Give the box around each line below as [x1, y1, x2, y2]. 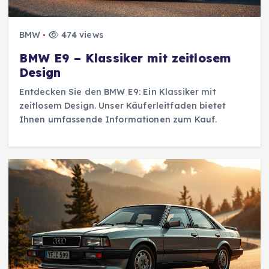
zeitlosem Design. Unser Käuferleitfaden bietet [19, 100, 226, 111]
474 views [58, 29, 103, 41]
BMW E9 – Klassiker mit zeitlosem [19, 50, 232, 65]
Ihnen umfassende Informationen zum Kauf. [19, 113, 217, 125]
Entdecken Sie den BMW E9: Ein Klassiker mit [19, 86, 216, 97]
